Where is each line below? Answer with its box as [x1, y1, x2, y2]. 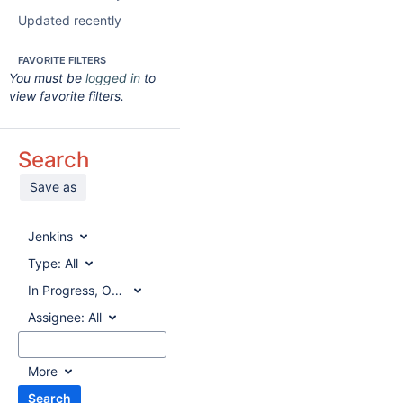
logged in [85, 70, 140, 85]
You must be [9, 70, 85, 85]
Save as [30, 179, 76, 194]
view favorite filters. [9, 88, 124, 103]
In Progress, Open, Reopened [141, 282, 201, 298]
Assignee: [28, 309, 85, 325]
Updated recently [18, 13, 121, 28]
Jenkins [28, 228, 73, 244]
